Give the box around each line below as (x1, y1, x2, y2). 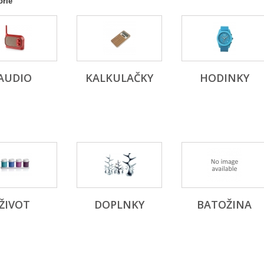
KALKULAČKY (85, 71, 153, 85)
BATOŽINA (197, 197, 252, 212)
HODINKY (199, 71, 249, 85)
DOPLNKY (94, 197, 144, 212)
